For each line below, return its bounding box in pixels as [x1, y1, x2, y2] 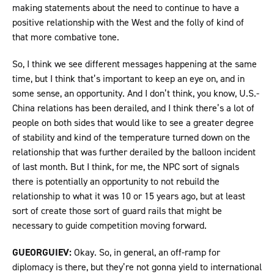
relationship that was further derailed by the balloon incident [12, 146, 256, 159]
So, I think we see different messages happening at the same [12, 57, 257, 71]
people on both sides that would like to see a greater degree [12, 116, 254, 130]
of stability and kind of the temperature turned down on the [12, 131, 250, 144]
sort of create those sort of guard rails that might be [12, 204, 222, 218]
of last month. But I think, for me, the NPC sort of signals [12, 160, 239, 174]
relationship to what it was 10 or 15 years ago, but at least [12, 190, 245, 203]
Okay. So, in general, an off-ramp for [72, 246, 220, 259]
